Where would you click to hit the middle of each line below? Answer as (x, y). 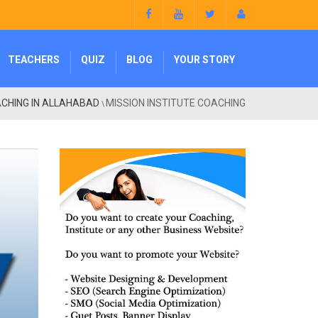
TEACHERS (34, 60)
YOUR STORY (204, 60)
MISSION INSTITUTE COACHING (176, 103)
